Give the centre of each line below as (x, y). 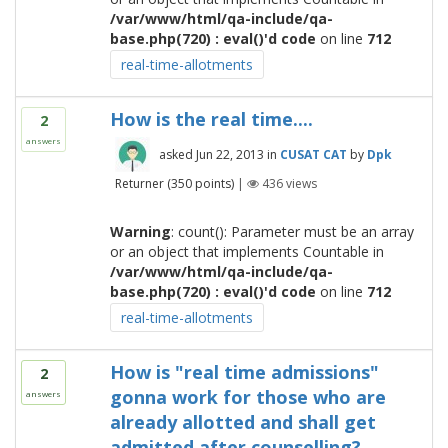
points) (212, 183)
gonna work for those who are (247, 397)
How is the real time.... (211, 119)
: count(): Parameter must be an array (292, 231)
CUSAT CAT (313, 154)
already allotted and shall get (242, 422)
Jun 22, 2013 (229, 154)
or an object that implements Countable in (246, 251)
